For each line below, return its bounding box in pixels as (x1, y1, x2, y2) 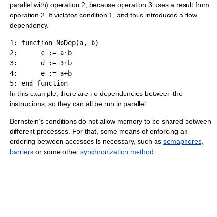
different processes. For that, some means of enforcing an (10, 127, 188, 135)
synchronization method (80, 147, 154, 155)
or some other (33, 147, 80, 155)
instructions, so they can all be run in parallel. (10, 99, 148, 108)
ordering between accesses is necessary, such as (10, 137, 163, 145)
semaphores (163, 137, 201, 145)
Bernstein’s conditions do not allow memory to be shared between (10, 117, 211, 125)
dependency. (10, 21, 49, 29)
